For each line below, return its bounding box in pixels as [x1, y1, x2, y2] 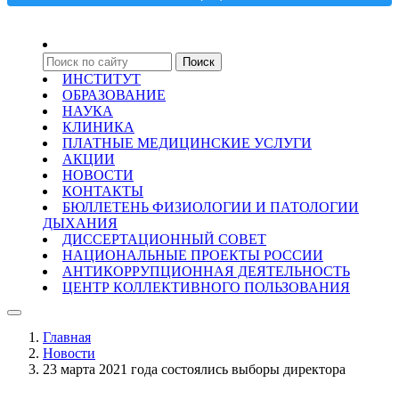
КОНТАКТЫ [62, 183, 143, 199]
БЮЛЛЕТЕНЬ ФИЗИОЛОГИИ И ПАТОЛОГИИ [62, 199, 359, 215]
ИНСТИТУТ [62, 71, 141, 86]
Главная [43, 330, 91, 345]
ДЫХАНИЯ [43, 216, 118, 231]
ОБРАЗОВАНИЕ [62, 87, 166, 102]
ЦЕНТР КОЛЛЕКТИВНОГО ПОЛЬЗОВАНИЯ [62, 280, 350, 295]
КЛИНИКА [62, 119, 134, 134]
